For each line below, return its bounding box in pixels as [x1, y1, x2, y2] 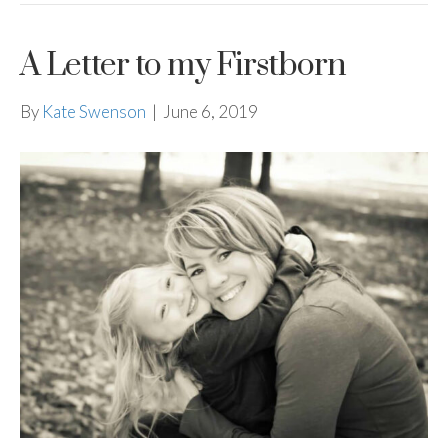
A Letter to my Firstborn [20, 45, 346, 87]
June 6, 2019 [163, 101, 258, 123]
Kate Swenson [42, 101, 146, 123]
